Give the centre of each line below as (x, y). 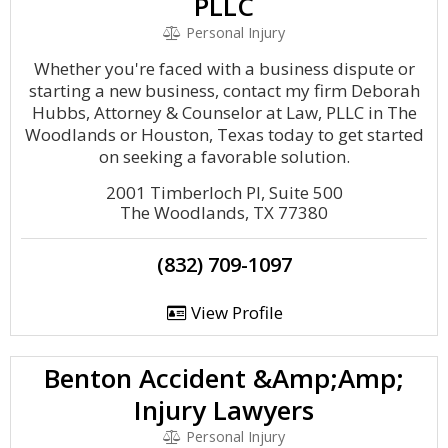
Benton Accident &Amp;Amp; (224, 378)
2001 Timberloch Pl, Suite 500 (224, 192)
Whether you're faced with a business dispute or (224, 68)
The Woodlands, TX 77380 (224, 212)
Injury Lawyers (224, 410)
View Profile (234, 312)
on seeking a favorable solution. (224, 156)
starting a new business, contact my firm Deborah (224, 90)
